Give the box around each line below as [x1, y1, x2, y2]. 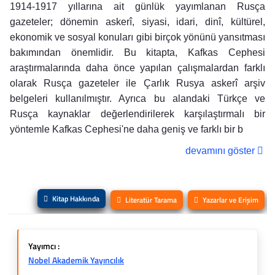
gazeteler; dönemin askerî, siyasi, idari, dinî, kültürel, [10, 17, 265, 27]
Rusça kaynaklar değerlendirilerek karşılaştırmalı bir [10, 109, 265, 119]
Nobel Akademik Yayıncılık [28, 254, 124, 267]
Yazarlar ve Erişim [203, 194, 258, 206]
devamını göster [185, 145, 257, 156]
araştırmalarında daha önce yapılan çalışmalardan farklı [10, 63, 265, 73]
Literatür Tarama [125, 194, 177, 206]
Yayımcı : [28, 239, 60, 253]
